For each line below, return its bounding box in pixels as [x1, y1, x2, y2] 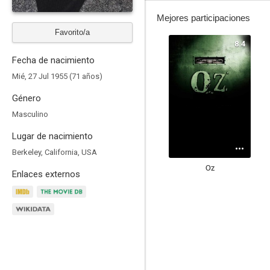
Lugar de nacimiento [12, 131, 93, 142]
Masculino [12, 110, 48, 119]
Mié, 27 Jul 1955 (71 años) [12, 72, 102, 81]
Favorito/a [55, 28, 90, 37]
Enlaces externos [12, 169, 80, 180]
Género [12, 93, 41, 104]
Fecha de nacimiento [12, 55, 95, 66]
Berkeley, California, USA [12, 148, 97, 157]
